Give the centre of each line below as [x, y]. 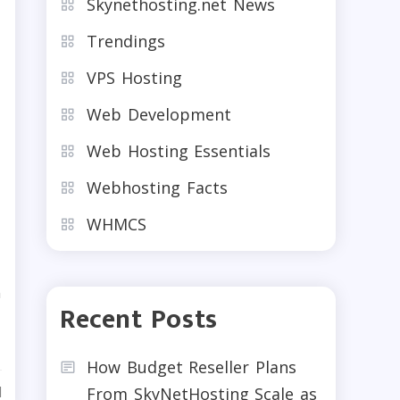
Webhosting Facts [157, 187]
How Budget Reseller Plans [192, 367]
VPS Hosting [134, 77]
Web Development [159, 114]
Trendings [126, 41]
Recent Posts [139, 319]
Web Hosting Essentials [179, 150]
